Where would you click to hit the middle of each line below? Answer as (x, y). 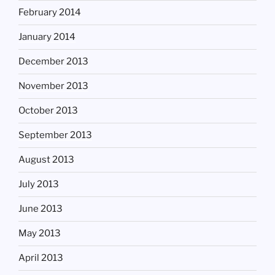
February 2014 (50, 13)
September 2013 (55, 135)
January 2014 (47, 37)
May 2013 (40, 234)
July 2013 (39, 184)
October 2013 (48, 111)
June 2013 (41, 209)
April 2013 (41, 258)
